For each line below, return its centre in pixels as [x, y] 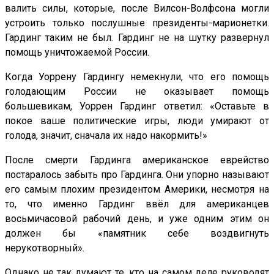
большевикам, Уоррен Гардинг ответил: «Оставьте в [137, 106]
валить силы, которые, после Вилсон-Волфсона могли [137, 8]
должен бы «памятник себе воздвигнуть [137, 233]
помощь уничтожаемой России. [77, 52]
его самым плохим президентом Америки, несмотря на [137, 189]
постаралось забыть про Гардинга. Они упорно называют [137, 174]
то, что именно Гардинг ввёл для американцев [137, 204]
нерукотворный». [45, 248]
